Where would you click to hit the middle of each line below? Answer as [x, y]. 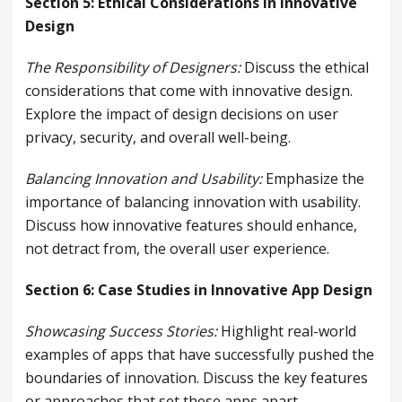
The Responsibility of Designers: [133, 68]
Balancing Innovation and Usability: [144, 179]
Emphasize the [313, 179]
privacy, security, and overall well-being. [158, 138]
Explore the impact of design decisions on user [182, 114]
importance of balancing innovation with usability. [193, 202]
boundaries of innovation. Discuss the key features [197, 378]
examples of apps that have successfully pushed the [200, 355]
